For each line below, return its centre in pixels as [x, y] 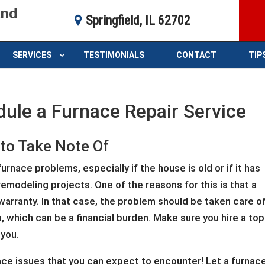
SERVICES [32, 55]
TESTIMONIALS [114, 55]
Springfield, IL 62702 [138, 20]
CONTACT [196, 55]
